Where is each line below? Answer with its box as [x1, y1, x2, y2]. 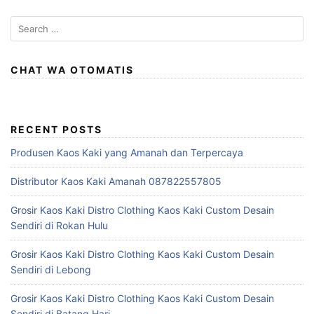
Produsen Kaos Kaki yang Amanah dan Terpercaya [11, 146, 243, 158]
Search [10, 16, 42, 29]
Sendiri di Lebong [11, 263, 91, 275]
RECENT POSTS [11, 123, 102, 135]
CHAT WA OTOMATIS [11, 63, 134, 76]
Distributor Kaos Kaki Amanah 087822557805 [11, 175, 221, 187]
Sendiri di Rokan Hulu [11, 219, 108, 231]
